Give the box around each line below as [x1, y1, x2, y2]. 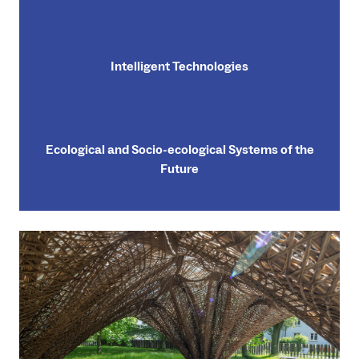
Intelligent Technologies [111, 58, 248, 75]
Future [160, 160, 199, 177]
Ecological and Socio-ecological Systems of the [45, 141, 314, 158]
